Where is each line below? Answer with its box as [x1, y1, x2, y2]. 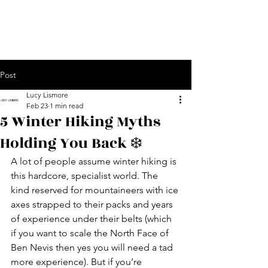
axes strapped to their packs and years [11, 199, 175, 210]
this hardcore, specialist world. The [11, 170, 160, 181]
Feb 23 [26, 101, 48, 110]
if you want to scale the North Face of [11, 227, 171, 239]
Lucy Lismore [26, 90, 68, 99]
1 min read [50, 101, 83, 110]
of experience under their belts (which [11, 213, 174, 224]
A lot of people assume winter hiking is [11, 156, 179, 167]
